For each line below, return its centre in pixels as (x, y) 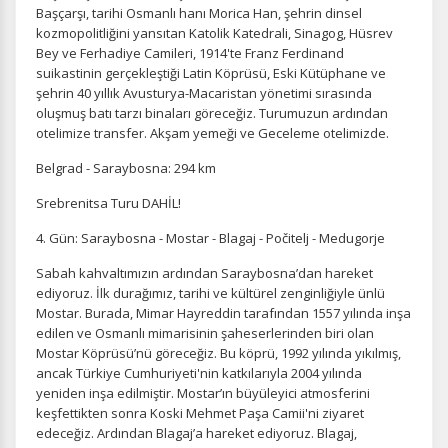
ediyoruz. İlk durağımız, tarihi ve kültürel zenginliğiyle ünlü (210, 293)
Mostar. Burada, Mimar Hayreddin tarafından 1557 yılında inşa (223, 313)
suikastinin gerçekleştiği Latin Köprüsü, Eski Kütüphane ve (211, 73)
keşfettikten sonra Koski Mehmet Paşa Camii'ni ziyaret (200, 413)
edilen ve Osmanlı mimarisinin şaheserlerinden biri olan (205, 333)
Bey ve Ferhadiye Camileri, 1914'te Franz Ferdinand (190, 53)
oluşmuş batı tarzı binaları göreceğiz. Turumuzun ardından (212, 113)
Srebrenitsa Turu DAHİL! (108, 203)
